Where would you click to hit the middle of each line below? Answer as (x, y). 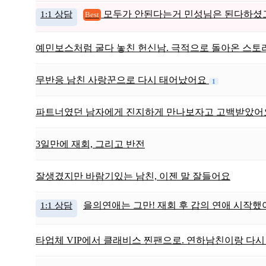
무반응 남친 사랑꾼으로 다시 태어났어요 (122, 80)
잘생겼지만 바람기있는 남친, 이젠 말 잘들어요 (133, 176)
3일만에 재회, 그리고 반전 (90, 144)
